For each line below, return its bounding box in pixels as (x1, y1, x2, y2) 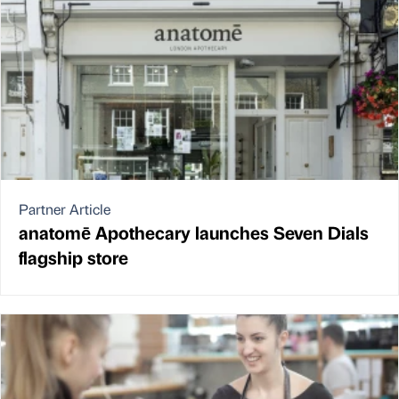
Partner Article (19, 199, 110, 218)
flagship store (19, 244, 128, 269)
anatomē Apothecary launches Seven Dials (19, 219, 369, 244)
